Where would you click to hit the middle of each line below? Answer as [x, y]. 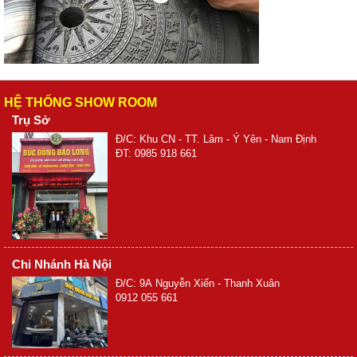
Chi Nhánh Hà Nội [62, 264]
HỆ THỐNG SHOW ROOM [80, 103]
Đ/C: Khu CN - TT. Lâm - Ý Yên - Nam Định [216, 139]
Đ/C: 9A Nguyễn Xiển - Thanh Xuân [198, 283]
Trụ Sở [31, 120]
